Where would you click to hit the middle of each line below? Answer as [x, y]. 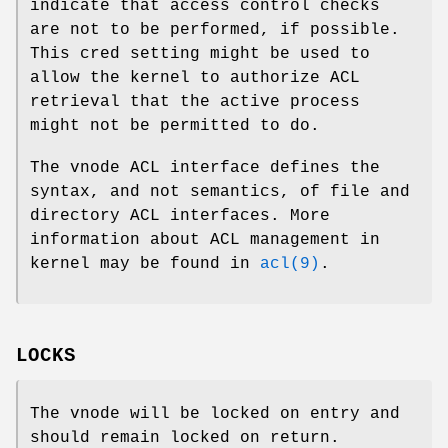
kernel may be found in [145, 263]
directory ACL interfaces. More [180, 215]
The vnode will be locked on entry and [215, 414]
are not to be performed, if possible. [215, 29]
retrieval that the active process [195, 101]
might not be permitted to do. [175, 125]
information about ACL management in [205, 239]
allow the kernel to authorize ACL [195, 77]
